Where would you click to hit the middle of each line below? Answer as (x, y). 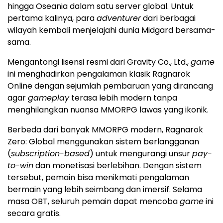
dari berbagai (168, 18)
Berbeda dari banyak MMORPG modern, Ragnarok (105, 129)
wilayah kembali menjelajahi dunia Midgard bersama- (111, 30)
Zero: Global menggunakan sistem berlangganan (103, 141)
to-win (20, 165)
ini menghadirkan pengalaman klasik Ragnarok (99, 74)
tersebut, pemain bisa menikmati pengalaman (98, 177)
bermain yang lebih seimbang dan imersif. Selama (105, 189)
